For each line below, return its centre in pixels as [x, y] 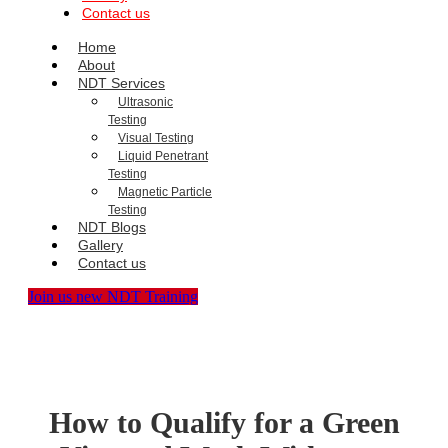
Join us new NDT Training [113, 297]
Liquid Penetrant [163, 156]
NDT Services [121, 83]
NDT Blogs [112, 227]
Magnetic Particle [165, 192]
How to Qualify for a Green [224, 423]
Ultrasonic [145, 102]
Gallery [100, 245]
